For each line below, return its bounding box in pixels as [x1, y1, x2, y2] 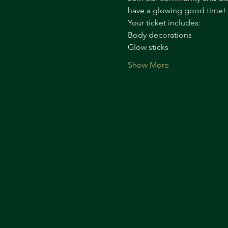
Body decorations [127, 30, 192, 40]
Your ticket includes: [127, 18, 201, 27]
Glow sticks [127, 42, 168, 52]
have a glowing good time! [127, 6, 226, 15]
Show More [127, 60, 169, 70]
